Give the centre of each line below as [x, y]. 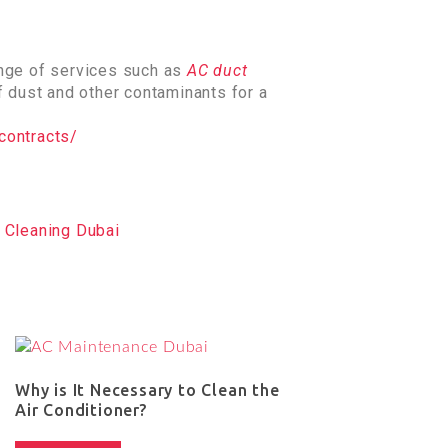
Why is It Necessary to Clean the [147, 389]
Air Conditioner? [81, 409]
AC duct [217, 70]
